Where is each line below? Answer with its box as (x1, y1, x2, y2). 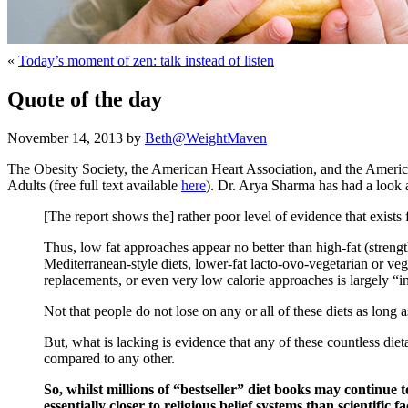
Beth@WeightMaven (145, 129, 267, 146)
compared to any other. (44, 350, 175, 366)
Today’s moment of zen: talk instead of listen (18, 52, 274, 68)
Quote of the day (7, 87, 162, 111)
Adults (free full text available (7, 177, 181, 193)
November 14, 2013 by (7, 129, 145, 146)
